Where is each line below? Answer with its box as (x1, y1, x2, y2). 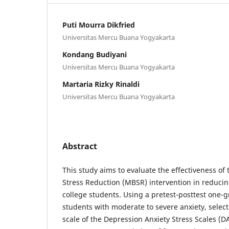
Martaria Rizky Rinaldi (62, 79, 140, 89)
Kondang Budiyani (62, 50, 127, 60)
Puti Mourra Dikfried (62, 20, 135, 30)
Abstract (62, 141, 97, 152)
